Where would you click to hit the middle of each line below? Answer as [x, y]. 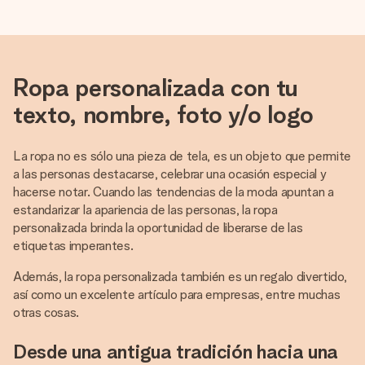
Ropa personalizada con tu [156, 87]
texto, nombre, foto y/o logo [164, 114]
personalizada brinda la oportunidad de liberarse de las [158, 228]
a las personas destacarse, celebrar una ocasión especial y [170, 174]
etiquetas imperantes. [73, 246]
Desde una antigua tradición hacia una [176, 352]
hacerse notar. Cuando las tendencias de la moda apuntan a [174, 192]
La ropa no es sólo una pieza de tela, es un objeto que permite [182, 156]
